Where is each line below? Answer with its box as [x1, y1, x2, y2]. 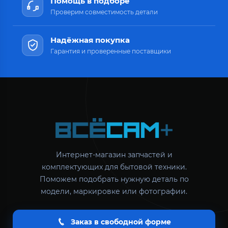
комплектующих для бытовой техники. [41, 162, 187, 172]
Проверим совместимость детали [50, 8, 158, 16]
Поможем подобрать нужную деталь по [39, 175, 189, 184]
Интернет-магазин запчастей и [55, 150, 173, 160]
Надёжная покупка [50, 35, 130, 45]
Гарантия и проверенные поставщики [50, 47, 171, 55]
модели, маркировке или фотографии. [41, 187, 187, 196]
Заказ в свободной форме [70, 217, 171, 227]
